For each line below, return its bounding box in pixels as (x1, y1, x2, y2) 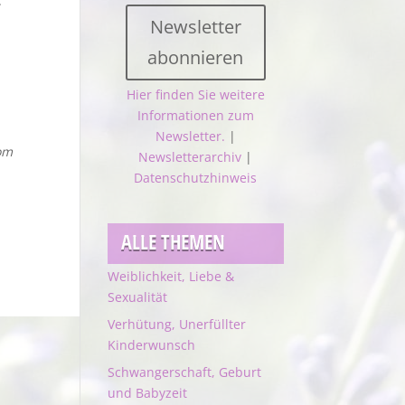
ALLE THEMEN (121, 227, 226, 255)
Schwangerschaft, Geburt (108, 363, 262, 381)
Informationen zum (137, 107, 254, 125)
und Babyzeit (108, 383, 188, 401)
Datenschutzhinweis (134, 169, 258, 187)
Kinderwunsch (108, 335, 196, 353)
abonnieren (147, 45, 244, 71)
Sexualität (108, 287, 168, 306)
